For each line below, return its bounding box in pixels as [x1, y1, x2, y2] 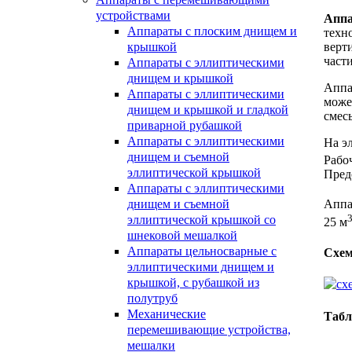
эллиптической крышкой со [127, 213, 276, 226]
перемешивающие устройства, [127, 323, 291, 336]
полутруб [127, 291, 178, 305]
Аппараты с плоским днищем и [127, 24, 297, 38]
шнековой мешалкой [127, 229, 237, 242]
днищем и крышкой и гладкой [127, 103, 288, 116]
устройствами [96, 9, 170, 22]
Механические [127, 307, 206, 321]
